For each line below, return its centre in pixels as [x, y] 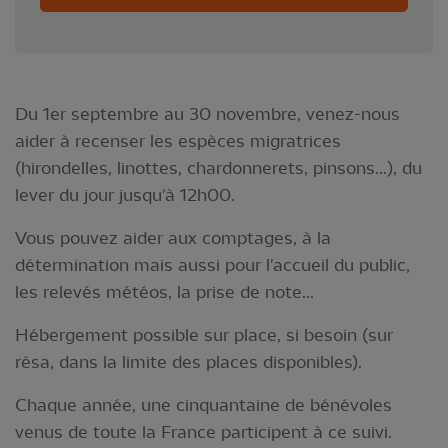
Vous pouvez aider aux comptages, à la [173, 237]
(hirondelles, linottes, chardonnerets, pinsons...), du [218, 167]
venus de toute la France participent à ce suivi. [203, 431]
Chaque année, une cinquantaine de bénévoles [203, 404]
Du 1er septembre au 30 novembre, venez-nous [207, 113]
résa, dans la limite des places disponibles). [188, 361]
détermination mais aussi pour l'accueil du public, [212, 264]
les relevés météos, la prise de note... [164, 291]
